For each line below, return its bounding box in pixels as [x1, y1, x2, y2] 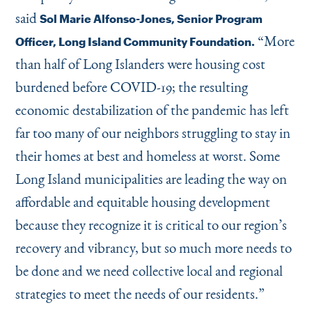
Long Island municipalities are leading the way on [15, 169, 287, 188]
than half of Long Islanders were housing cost [15, 54, 265, 73]
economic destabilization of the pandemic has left [15, 100, 289, 119]
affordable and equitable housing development [15, 192, 270, 211]
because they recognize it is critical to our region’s [15, 215, 287, 234]
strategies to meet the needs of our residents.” [15, 284, 265, 303]
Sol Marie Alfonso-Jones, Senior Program [39, 12, 263, 25]
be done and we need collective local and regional [15, 261, 283, 280]
